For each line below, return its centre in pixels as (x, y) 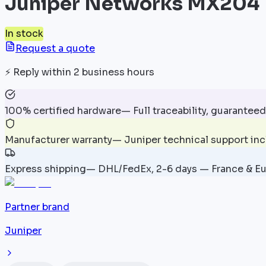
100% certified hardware (63, 110)
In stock (24, 33)
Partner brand (37, 207)
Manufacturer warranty (58, 140)
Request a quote (55, 48)
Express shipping (45, 169)
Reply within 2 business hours (84, 72)
